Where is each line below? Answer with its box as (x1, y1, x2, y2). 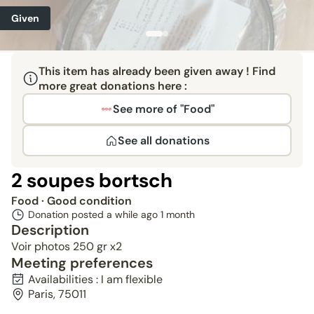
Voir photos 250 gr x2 (11, 239, 122, 254)
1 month (161, 208, 195, 221)
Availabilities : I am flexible (28, 272, 163, 287)
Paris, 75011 (28, 287, 86, 301)
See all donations (117, 133, 210, 148)
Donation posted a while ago (28, 208, 161, 221)
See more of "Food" (112, 102, 214, 116)
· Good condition (41, 193, 132, 208)
